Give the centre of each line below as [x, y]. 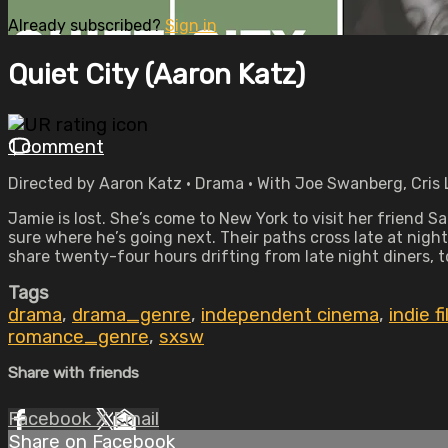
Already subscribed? [86, 25]
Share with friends [73, 373]
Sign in [191, 25]
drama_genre [131, 315]
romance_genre [78, 337]
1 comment [56, 147]
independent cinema [290, 315]
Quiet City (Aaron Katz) [156, 74]
